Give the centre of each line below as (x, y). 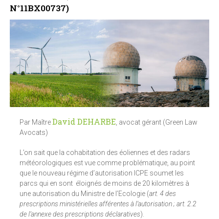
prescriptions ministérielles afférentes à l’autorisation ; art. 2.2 (108, 204)
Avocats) (34, 133)
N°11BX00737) (39, 8)
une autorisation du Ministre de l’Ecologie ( (84, 194)
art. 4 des (163, 194)
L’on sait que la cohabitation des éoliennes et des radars (105, 153)
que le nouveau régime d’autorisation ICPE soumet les (102, 173)
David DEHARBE (84, 122)
